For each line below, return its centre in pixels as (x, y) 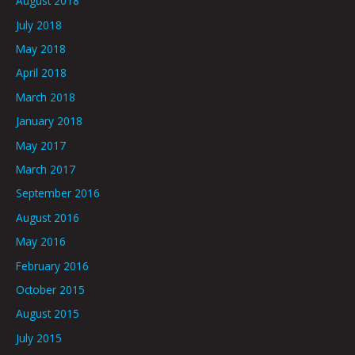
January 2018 (49, 121)
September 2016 (58, 193)
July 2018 (39, 25)
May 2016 (41, 242)
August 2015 (48, 314)
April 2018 (41, 73)
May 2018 (41, 48)
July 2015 (39, 338)
